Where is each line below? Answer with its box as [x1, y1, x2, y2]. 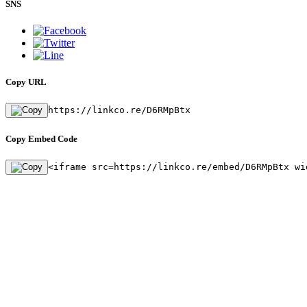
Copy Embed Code [5, 133, 77, 144]
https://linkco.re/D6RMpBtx [48, 105, 191, 116]
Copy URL [5, 77, 47, 88]
